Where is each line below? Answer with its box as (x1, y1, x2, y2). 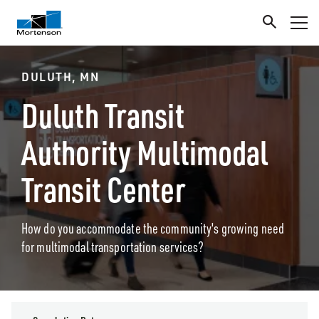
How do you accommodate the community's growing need (21, 219, 285, 237)
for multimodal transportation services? (21, 238, 204, 256)
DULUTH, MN (21, 69, 99, 84)
